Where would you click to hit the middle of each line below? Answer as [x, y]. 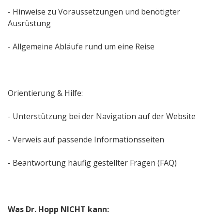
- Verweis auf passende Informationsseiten [87, 139]
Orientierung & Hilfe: [45, 93]
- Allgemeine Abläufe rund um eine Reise [82, 46]
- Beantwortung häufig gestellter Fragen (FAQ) [92, 163]
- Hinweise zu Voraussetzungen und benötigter [94, 12]
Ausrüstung [30, 23]
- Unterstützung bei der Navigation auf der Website [103, 116]
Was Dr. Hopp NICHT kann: [58, 209]
